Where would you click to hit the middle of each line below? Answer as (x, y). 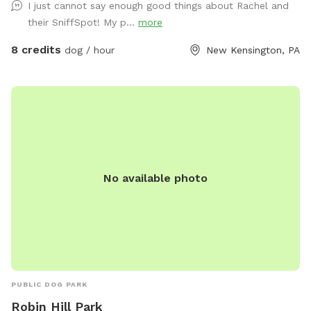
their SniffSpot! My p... (83, 23)
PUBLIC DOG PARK (49, 285)
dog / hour (88, 50)
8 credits (36, 50)
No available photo (155, 178)
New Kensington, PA (253, 50)
